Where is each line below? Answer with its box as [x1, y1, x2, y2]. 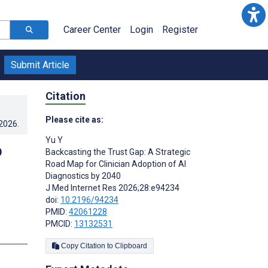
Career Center [63, 24, 121, 35]
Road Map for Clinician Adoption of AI [45, 159, 186, 169]
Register [162, 24, 198, 35]
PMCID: [45, 218, 74, 229]
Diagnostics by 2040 [45, 170, 121, 181]
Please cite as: [45, 114, 103, 124]
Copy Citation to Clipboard [115, 241, 147, 250]
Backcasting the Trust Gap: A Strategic [45, 147, 190, 157]
